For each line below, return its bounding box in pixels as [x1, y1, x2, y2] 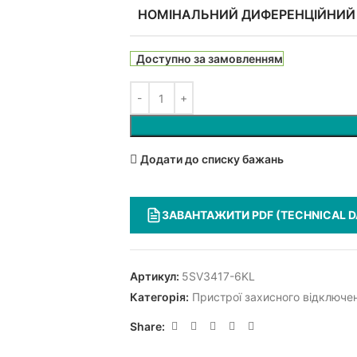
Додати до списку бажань [139, 151, 284, 166]
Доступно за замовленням [136, 52, 284, 66]
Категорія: [129, 290, 189, 304]
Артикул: [129, 269, 182, 284]
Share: [129, 319, 165, 333]
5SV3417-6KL [181, 269, 255, 284]
